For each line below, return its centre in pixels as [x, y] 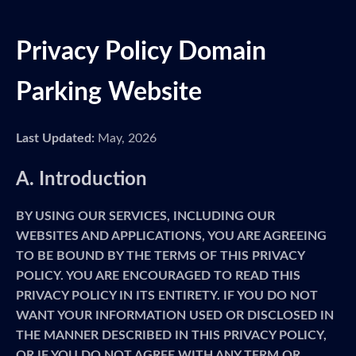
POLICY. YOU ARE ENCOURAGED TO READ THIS [158, 276]
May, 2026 [126, 138]
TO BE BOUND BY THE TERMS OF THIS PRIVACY [160, 256]
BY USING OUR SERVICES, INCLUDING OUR [145, 216]
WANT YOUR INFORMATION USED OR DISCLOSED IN [175, 315]
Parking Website [109, 92]
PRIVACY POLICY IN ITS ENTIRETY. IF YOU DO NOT [167, 296]
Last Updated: [55, 138]
